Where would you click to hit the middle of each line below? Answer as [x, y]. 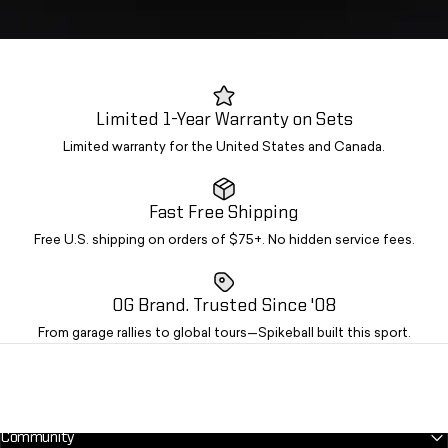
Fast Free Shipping [224, 212]
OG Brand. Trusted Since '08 [224, 305]
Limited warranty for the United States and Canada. [224, 147]
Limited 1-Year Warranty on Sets [224, 119]
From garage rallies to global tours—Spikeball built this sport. [224, 333]
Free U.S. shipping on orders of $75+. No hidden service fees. [224, 240]
